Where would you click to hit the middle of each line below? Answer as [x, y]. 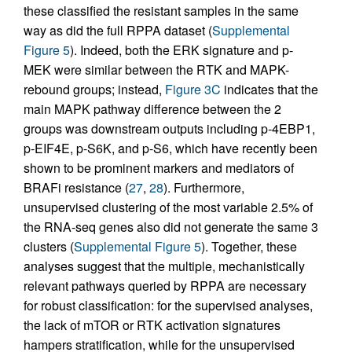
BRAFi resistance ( [76, 188]
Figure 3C [193, 90]
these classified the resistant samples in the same [161, 11]
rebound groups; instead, [94, 90]
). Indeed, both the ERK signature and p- [181, 50]
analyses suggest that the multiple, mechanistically [164, 266]
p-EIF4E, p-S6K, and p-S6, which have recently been [170, 148]
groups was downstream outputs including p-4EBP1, [169, 129]
